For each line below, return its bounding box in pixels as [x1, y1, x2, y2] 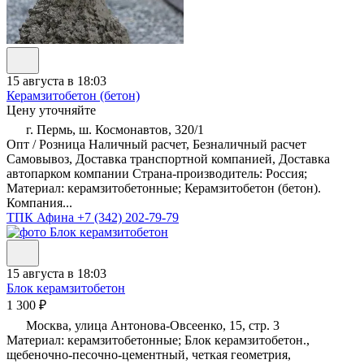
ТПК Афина [6, 210, 77, 225]
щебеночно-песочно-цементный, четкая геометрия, [6, 348, 291, 362]
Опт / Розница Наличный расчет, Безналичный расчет [6, 137, 306, 152]
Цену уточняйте [6, 103, 96, 118]
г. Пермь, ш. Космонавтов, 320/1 [23, 123, 204, 137]
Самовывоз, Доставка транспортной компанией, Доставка [6, 152, 330, 167]
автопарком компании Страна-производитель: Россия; [6, 167, 307, 181]
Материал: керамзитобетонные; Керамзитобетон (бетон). [6, 181, 321, 196]
